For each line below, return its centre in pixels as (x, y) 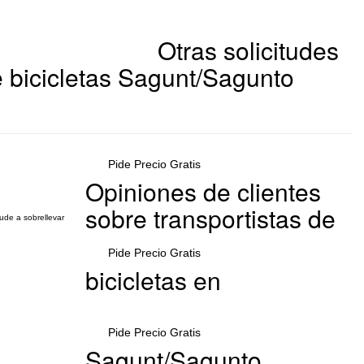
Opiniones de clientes (203, 191)
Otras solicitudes (248, 50)
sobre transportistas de (210, 218)
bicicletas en (153, 280)
